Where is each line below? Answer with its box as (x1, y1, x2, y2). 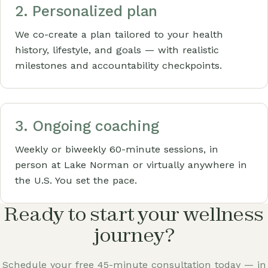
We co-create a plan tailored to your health (15, 29, 223, 40)
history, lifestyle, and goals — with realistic (15, 44, 219, 56)
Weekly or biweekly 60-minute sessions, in (15, 144, 218, 155)
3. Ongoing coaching (15, 117, 159, 135)
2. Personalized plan (15, 2, 158, 20)
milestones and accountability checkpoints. (15, 60, 222, 71)
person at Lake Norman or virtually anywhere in (15, 159, 247, 170)
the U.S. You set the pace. (15, 175, 137, 186)
